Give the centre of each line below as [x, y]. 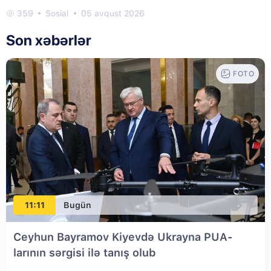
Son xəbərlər [49, 41]
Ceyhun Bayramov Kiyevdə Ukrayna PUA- [123, 237]
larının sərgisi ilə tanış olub [84, 253]
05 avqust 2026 [113, 14]
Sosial [57, 14]
